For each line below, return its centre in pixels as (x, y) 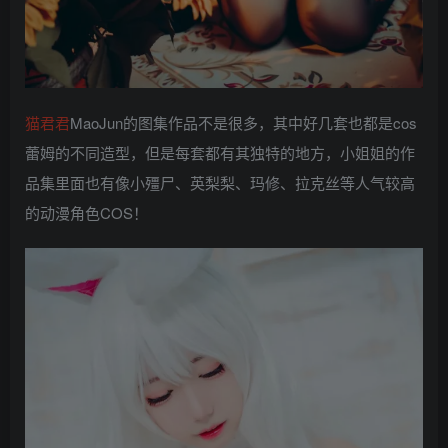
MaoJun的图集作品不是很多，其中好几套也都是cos (243, 123)
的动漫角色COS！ (86, 213)
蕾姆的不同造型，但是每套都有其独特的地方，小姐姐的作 (220, 153)
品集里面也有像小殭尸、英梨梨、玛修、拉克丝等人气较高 (220, 183)
